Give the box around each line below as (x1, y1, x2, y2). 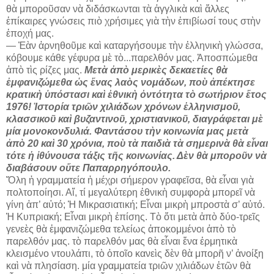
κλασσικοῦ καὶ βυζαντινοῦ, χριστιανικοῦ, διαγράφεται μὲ (6, 114, 263, 125)
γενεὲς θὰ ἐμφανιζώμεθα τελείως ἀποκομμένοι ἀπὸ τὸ (6, 224, 236, 235)
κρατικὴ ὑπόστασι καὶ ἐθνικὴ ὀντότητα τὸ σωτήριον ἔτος (6, 89, 267, 100)
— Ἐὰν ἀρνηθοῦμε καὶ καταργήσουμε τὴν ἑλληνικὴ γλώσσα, (6, 40, 263, 51)
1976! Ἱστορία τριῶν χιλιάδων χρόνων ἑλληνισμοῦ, (6, 102, 240, 113)
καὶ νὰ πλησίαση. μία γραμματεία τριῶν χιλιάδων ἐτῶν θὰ (6, 261, 251, 272)
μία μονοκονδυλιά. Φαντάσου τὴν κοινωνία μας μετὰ (6, 126, 248, 137)
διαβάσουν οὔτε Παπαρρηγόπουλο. (6, 163, 171, 174)
